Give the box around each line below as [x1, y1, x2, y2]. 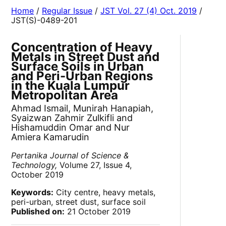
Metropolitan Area [11, 88, 119, 103]
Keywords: [11, 187, 54, 198]
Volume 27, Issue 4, [57, 160, 132, 171]
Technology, [11, 160, 58, 171]
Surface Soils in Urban [11, 59, 144, 74]
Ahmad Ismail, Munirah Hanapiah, [11, 103, 154, 114]
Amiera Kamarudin [11, 132, 90, 143]
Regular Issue [42, 6, 93, 16]
